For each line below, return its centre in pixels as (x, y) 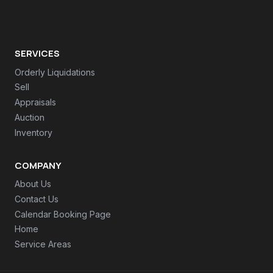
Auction (30, 118)
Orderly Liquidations (55, 73)
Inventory (34, 133)
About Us (33, 184)
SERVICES (37, 54)
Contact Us (37, 199)
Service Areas (43, 244)
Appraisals (35, 102)
